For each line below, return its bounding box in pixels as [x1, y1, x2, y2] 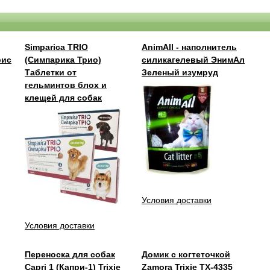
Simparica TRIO [25, 42, 88, 52]
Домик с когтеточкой [142, 250, 230, 260]
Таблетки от [25, 67, 77, 78]
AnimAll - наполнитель [142, 42, 237, 52]
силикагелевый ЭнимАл [142, 55, 245, 65]
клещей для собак [25, 93, 102, 103]
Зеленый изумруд [142, 67, 218, 78]
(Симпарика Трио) [25, 55, 101, 65]
